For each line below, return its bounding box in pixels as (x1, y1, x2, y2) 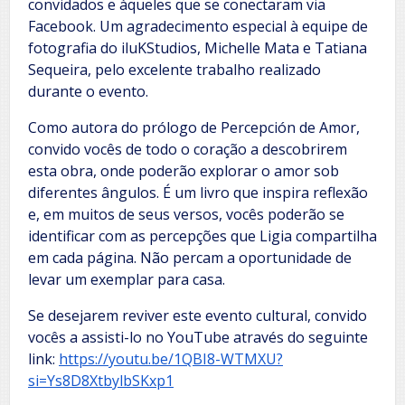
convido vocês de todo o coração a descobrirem (28, 138, 347, 159)
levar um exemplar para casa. (28, 268, 225, 289)
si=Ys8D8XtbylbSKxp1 (28, 370, 174, 391)
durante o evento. (28, 80, 148, 101)
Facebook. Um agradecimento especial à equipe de (28, 15, 368, 36)
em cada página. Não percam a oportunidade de (28, 247, 352, 268)
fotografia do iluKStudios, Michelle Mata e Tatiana (28, 37, 367, 58)
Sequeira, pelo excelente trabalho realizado (28, 59, 321, 80)
